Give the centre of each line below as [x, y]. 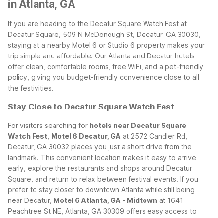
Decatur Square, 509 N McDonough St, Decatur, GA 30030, [104, 34]
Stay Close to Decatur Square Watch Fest [91, 107]
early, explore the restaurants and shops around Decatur [100, 168]
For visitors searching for [49, 125]
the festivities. [31, 88]
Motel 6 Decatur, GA [86, 136]
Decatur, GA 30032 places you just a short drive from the [100, 146]
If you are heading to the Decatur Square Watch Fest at [97, 23]
